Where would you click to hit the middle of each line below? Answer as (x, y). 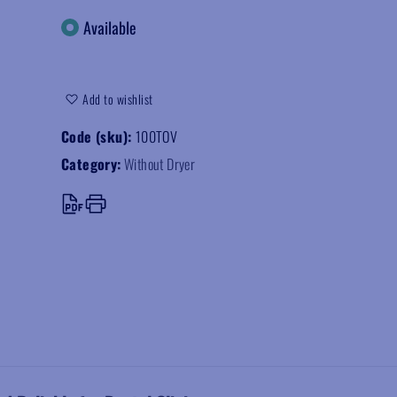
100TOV (156, 136)
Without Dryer (160, 164)
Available (110, 27)
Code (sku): (98, 136)
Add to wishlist (118, 99)
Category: (91, 164)
